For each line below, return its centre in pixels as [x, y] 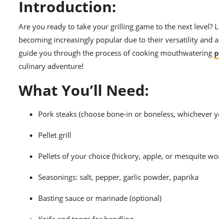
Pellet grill [55, 135]
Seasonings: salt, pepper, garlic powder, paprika [118, 177]
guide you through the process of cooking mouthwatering [116, 53]
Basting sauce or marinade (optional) [100, 198]
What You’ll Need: [84, 90]
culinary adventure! [51, 66]
